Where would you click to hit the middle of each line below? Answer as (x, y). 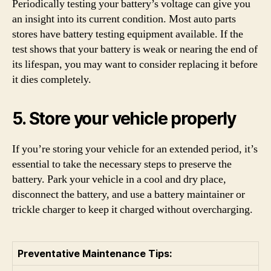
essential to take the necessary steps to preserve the (122, 164)
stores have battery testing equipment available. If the (128, 34)
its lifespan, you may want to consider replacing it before (135, 64)
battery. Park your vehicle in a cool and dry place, (119, 179)
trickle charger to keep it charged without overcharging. (132, 210)
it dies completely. (52, 80)
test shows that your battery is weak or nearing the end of (135, 49)
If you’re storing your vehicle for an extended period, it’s (135, 149)
